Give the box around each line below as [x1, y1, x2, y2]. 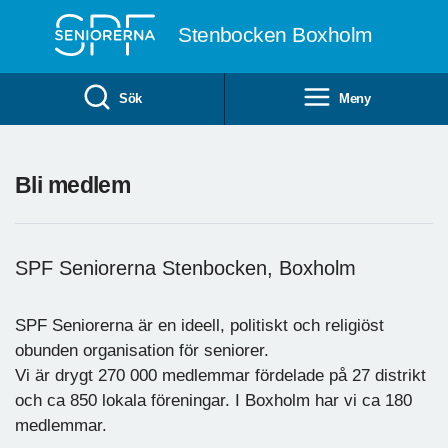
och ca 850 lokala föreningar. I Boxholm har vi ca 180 [15, 390, 412, 410]
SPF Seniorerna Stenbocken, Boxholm [15, 256, 356, 279]
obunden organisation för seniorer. [15, 340, 269, 360]
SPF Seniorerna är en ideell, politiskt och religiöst [15, 315, 384, 335]
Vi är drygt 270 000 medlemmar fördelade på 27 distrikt [15, 365, 426, 385]
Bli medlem [15, 171, 131, 198]
